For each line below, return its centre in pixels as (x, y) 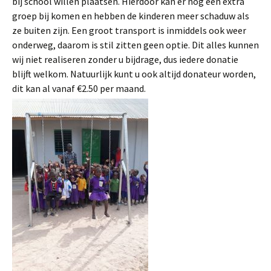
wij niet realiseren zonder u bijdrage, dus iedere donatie (125, 60)
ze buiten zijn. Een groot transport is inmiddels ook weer (129, 31)
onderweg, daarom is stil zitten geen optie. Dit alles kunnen (135, 45)
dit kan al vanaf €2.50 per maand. (79, 89)
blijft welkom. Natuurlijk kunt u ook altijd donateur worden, (134, 74)
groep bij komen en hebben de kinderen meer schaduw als (131, 16)
